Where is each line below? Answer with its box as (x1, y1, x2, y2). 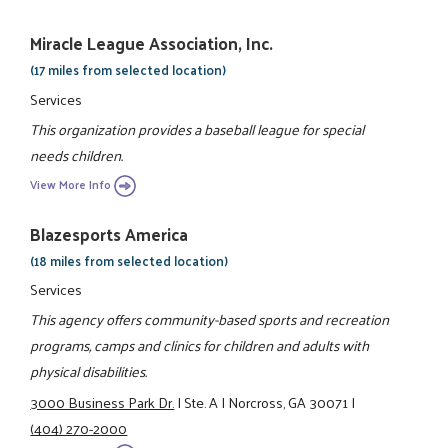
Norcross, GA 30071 (228, 388, 349, 415)
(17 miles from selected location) (30, 58, 227, 82)
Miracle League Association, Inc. (30, 28, 274, 59)
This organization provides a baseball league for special (30, 115, 365, 142)
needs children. (30, 141, 124, 168)
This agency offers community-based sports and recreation (30, 306, 390, 333)
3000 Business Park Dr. (30, 388, 175, 415)
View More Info (30, 173, 112, 195)
